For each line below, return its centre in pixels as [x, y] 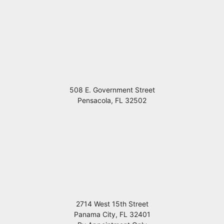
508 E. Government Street [112, 90]
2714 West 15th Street [112, 204]
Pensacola [94, 100]
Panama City [94, 214]
